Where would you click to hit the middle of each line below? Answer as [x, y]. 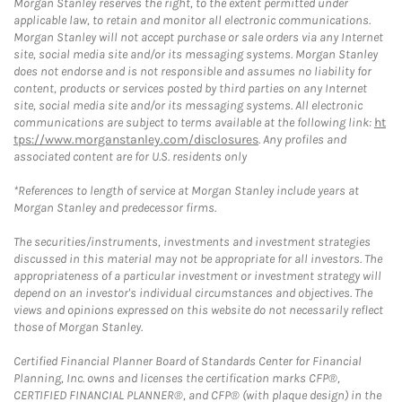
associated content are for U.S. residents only [130, 157]
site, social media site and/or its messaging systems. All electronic [188, 105]
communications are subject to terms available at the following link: [194, 122]
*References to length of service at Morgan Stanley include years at [186, 191]
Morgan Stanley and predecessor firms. [115, 208]
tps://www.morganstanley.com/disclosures [136, 140]
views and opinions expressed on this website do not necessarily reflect [198, 310]
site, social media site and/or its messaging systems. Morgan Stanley [196, 54]
